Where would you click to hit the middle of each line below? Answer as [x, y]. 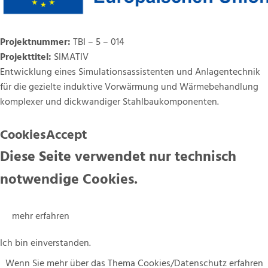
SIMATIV [71, 58]
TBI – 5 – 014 [98, 43]
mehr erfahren [41, 217]
